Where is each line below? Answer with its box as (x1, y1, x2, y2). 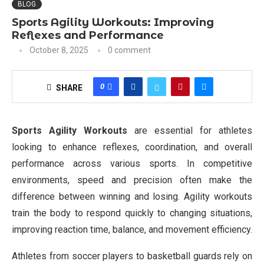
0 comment (108, 45, 151, 55)
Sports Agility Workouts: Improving (12, 15, 214, 29)
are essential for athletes (127, 124, 252, 136)
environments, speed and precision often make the (12, 174, 252, 186)
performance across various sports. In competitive (12, 157, 252, 169)
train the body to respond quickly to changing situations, (12, 207, 252, 219)
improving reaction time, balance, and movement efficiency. (12, 223, 252, 235)
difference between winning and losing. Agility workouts (12, 190, 252, 202)
